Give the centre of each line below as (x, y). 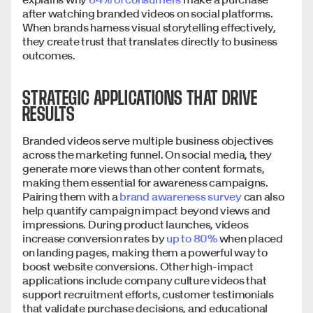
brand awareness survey (181, 197)
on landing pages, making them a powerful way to (145, 253)
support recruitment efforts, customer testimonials (148, 294)
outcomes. (49, 56)
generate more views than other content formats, (144, 169)
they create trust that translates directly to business (150, 42)
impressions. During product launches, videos (136, 225)
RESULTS (49, 115)
